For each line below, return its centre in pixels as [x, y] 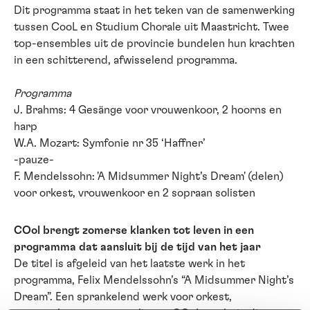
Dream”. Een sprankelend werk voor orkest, [123, 297]
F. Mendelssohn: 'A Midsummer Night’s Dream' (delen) [149, 177]
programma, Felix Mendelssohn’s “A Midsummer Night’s [154, 281]
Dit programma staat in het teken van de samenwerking [154, 11]
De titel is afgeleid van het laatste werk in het [129, 264]
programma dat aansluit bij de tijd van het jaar [137, 247]
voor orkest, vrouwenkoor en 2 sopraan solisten [135, 193]
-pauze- [34, 160]
